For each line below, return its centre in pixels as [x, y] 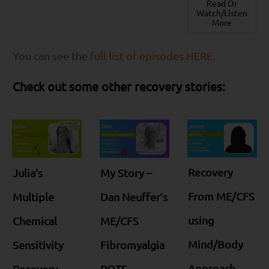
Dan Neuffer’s [134, 196]
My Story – [126, 172]
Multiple [33, 196]
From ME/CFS [221, 196]
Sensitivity [38, 244]
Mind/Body [215, 244]
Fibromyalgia [132, 244]
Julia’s [28, 172]
